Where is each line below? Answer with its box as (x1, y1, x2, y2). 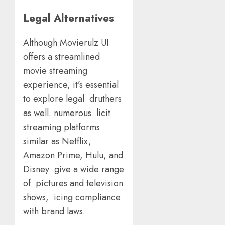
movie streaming (23, 64, 87, 77)
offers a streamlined (23, 50, 100, 63)
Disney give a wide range (23, 162, 124, 176)
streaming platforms (23, 120, 102, 134)
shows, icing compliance (23, 190, 121, 204)
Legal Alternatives (23, 10, 120, 26)
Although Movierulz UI (23, 36, 109, 49)
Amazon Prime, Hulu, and (23, 148, 123, 162)
